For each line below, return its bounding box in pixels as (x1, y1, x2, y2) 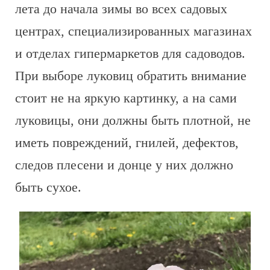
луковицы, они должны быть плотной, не (15, 113, 251, 128)
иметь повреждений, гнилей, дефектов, (15, 135, 239, 150)
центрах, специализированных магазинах (15, 24, 252, 39)
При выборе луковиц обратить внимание (15, 68, 246, 83)
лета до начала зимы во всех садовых (15, 1, 227, 16)
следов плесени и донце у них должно (15, 157, 233, 172)
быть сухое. (15, 180, 81, 195)
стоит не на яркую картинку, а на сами (15, 90, 237, 105)
